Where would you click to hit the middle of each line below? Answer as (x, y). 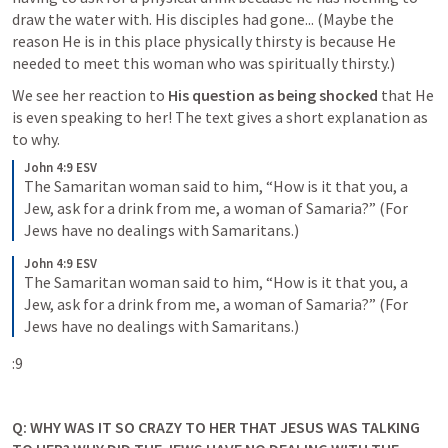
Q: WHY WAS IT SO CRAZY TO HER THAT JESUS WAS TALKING (216, 427)
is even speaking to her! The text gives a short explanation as (220, 117)
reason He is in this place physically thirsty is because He (204, 41)
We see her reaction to (90, 95)
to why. (37, 139)
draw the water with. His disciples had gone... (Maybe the (203, 19)
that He (406, 95)
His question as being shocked (273, 95)
